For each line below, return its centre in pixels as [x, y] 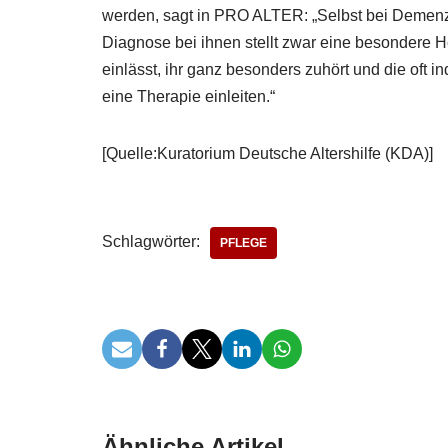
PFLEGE [243, 243]
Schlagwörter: [151, 241]
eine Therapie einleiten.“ [188, 96]
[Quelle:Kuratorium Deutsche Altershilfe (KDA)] [267, 153]
